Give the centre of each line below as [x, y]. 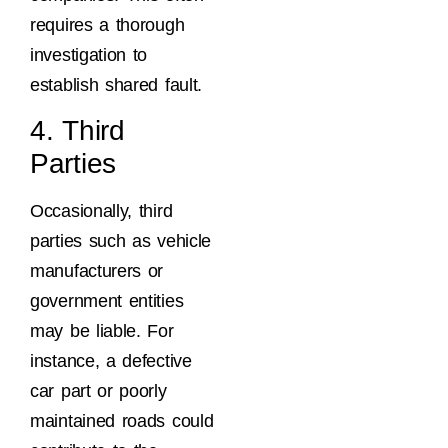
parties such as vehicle [121, 241]
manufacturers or [97, 271]
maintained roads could [122, 421]
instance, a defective [111, 361]
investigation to [89, 54]
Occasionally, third [101, 211]
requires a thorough [107, 24]
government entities [107, 301]
